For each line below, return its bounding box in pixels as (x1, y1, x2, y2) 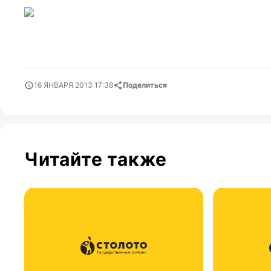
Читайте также (24, 148, 167, 171)
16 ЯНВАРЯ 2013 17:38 (34, 80, 113, 90)
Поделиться (123, 80, 167, 90)
